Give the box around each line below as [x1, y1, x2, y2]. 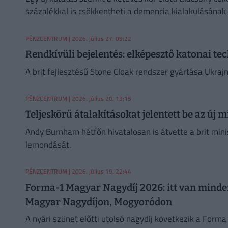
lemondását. [25, 137, 71, 151]
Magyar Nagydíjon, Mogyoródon [25, 195, 172, 208]
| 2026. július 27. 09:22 [67, 33, 131, 43]
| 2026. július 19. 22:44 [67, 166, 131, 176]
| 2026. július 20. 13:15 [67, 93, 131, 103]
